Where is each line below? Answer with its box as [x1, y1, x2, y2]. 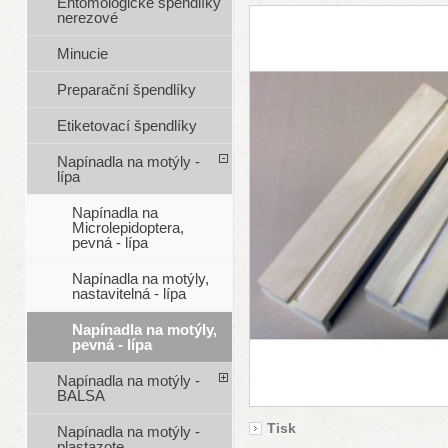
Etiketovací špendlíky [56, 117, 197, 135]
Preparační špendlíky [56, 81, 196, 99]
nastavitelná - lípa [71, 285, 186, 303]
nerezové [56, 9, 118, 27]
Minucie [56, 45, 108, 63]
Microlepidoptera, [71, 219, 184, 237]
